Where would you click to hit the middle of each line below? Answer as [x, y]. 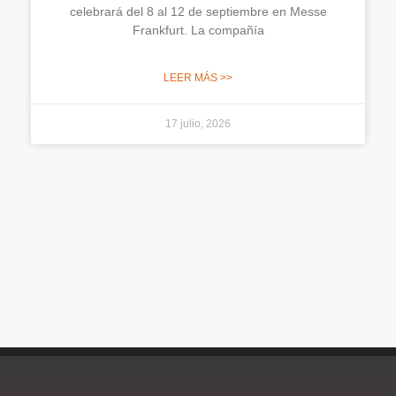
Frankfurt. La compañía [198, 30]
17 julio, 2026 [198, 123]
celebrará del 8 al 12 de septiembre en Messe [198, 11]
